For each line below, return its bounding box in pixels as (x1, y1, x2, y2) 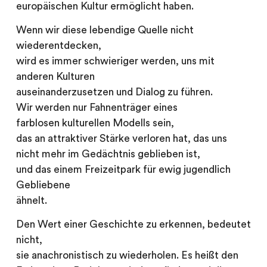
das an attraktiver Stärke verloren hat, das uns (15, 133, 227, 144)
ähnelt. (15, 195, 47, 206)
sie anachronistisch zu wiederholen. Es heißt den (15, 250, 238, 261)
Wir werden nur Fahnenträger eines (15, 102, 178, 113)
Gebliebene (15, 179, 70, 190)
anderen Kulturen (15, 71, 95, 82)
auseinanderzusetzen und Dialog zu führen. (15, 86, 213, 97)
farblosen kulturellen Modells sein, (15, 117, 174, 128)
